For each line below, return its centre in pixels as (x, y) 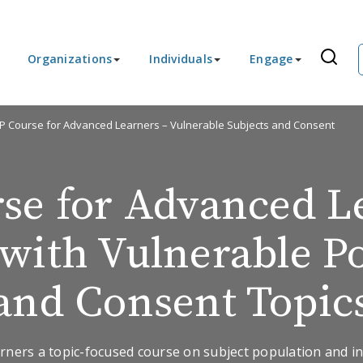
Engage (271, 59)
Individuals (181, 59)
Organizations (70, 59)
